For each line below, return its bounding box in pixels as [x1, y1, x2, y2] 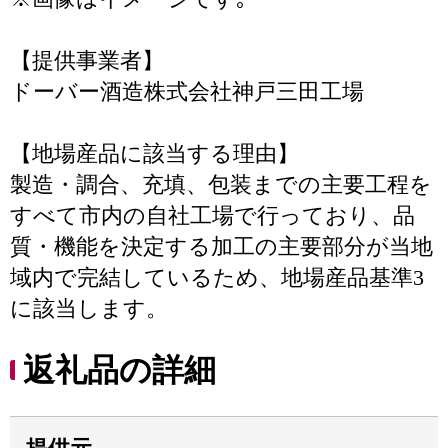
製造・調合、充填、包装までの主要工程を [10, 172, 432, 197]
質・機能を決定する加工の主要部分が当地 [10, 234, 433, 259]
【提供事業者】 [10, 48, 164, 73]
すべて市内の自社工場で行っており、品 [10, 203, 415, 228]
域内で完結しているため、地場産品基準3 [10, 265, 424, 290]
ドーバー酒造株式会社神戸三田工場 [10, 79, 364, 104]
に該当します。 [10, 296, 168, 321]
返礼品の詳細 [23, 352, 216, 388]
